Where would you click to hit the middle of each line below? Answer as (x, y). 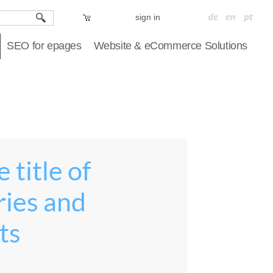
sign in (148, 17)
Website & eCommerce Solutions (170, 46)
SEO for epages (44, 46)
